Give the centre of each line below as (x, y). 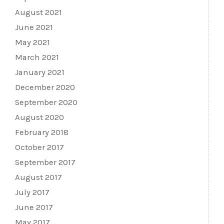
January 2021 (40, 72)
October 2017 (39, 147)
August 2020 (39, 117)
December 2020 (45, 87)
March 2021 (37, 57)
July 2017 (32, 192)
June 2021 (34, 27)
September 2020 (46, 102)
